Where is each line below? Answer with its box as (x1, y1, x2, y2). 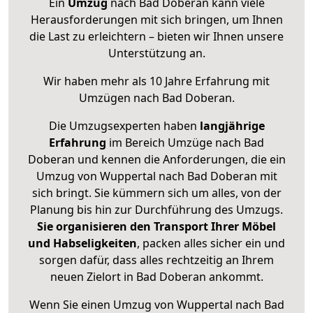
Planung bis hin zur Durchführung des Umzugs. (30, 202, 283, 218)
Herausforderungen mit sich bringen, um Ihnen (30, 12, 283, 28)
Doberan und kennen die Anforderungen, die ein (27, 152, 286, 168)
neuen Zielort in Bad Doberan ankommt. (50, 269, 263, 285)
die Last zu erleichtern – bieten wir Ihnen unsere (29, 29, 284, 45)
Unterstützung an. (108, 45, 205, 61)
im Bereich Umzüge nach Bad (106, 135, 264, 151)
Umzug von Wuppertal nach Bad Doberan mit (36, 168, 277, 184)
